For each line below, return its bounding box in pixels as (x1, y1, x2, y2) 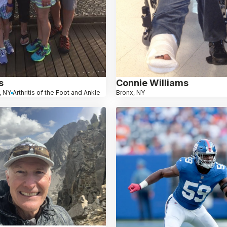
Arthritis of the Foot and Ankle (13, 89, 100, 97)
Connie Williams (116, 78, 189, 89)
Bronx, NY (116, 89, 145, 97)
